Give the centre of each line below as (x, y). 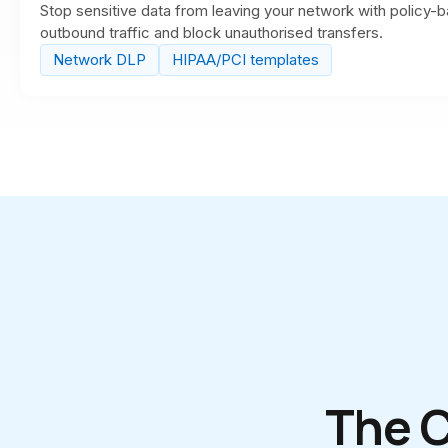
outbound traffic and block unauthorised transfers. (211, 32)
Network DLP (99, 59)
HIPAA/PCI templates (245, 59)
